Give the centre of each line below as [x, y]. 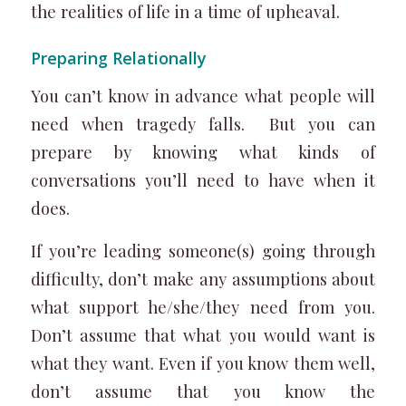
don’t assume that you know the [203, 391]
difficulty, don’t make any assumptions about [203, 278]
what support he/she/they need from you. [203, 306]
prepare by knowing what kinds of [203, 151]
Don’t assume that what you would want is [203, 334]
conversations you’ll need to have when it [203, 179]
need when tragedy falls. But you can [203, 123]
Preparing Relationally [121, 58]
